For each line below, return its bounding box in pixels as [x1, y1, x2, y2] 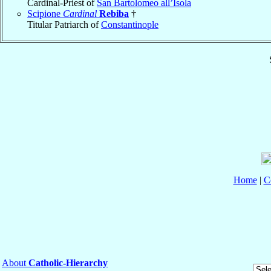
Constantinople [101, 19, 158, 30]
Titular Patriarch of [27, 19, 101, 30]
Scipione [27, 8, 63, 19]
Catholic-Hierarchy [28, 257, 108, 268]
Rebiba [99, 8, 129, 19]
